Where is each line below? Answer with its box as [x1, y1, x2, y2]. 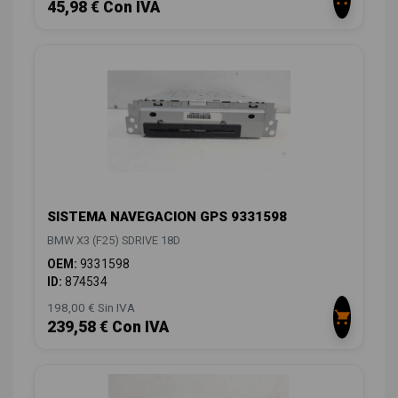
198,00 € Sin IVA [47, 300, 135, 315]
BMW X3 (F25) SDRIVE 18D [47, 234, 180, 248]
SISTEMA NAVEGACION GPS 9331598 [47, 209, 287, 226]
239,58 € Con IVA [47, 318, 169, 337]
